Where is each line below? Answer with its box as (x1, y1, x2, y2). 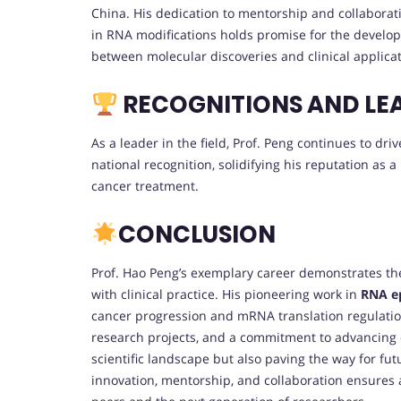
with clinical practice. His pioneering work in (91, 286, 361, 303)
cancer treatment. (91, 177, 199, 195)
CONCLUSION (117, 218, 280, 252)
